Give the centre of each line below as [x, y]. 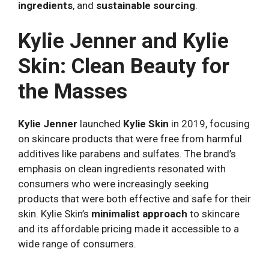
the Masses [73, 91]
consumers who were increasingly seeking [113, 183]
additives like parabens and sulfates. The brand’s [127, 153]
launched [100, 123]
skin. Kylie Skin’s [55, 213]
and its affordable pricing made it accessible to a [128, 228]
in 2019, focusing [209, 123]
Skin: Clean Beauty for [124, 66]
